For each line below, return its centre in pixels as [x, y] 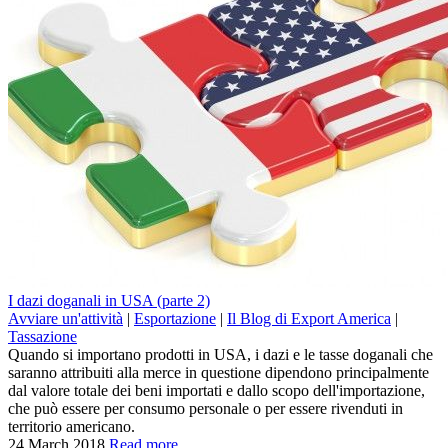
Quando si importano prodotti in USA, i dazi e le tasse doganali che [220, 354]
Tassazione [42, 336]
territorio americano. [71, 426]
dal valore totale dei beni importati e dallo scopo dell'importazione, [216, 390]
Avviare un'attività [65, 318]
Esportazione [175, 318]
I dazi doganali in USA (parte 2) [109, 300]
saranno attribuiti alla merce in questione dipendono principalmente [218, 372]
